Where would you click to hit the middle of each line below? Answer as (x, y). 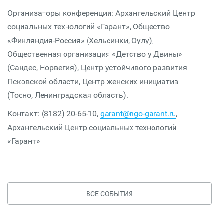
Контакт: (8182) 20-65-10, (54, 114)
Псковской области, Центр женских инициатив (93, 81)
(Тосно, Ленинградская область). (68, 95)
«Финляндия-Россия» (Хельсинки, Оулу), (80, 40)
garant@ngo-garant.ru (138, 114)
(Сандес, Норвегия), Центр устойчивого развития (97, 68)
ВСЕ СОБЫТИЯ (109, 194)
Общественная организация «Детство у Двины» (95, 54)
